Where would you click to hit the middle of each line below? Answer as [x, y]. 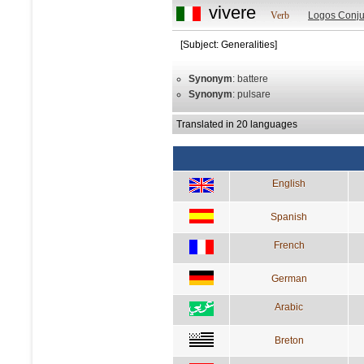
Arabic [289, 307]
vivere [232, 12]
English [289, 183]
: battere [250, 78]
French [289, 245]
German [289, 278]
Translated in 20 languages [237, 124]
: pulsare [251, 94]
